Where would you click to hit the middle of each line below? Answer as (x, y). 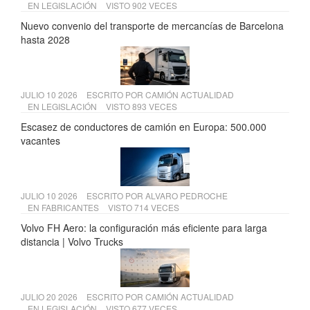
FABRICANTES (70, 208)
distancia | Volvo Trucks (72, 242)
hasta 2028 (45, 40)
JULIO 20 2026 (50, 297)
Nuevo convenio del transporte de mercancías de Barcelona (152, 26)
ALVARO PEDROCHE (186, 196)
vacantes (40, 141)
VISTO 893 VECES (142, 107)
